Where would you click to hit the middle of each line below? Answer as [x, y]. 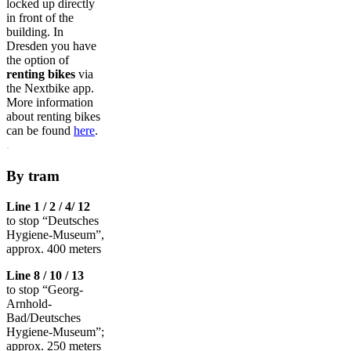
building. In [35, 32]
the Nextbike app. [50, 89]
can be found [40, 131]
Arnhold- [29, 303]
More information [50, 103]
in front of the [40, 18]
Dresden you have [51, 46]
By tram [33, 176]
